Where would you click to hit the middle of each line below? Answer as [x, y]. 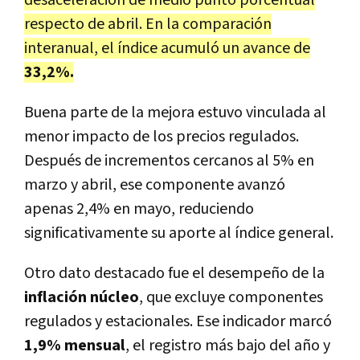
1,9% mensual [75, 346]
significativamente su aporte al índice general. [179, 233]
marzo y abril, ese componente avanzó [155, 185]
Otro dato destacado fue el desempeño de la [174, 274]
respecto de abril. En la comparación [148, 25]
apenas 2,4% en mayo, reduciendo [139, 209]
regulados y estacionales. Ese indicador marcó [178, 322]
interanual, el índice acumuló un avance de [167, 49]
